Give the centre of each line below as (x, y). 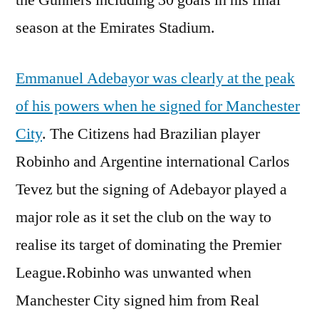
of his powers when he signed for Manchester (158, 106)
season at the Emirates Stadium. (115, 27)
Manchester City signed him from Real (137, 300)
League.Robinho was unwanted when (134, 272)
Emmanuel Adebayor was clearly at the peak (155, 78)
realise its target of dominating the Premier (148, 245)
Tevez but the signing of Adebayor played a (151, 189)
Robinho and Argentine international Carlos (153, 161)
